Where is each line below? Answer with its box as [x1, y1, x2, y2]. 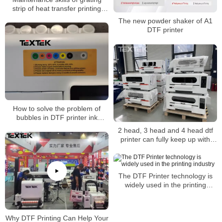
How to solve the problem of [13, 105, 101, 113]
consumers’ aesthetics [130, 144, 200, 153]
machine [43, 13, 70, 21]
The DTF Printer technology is [118, 172, 213, 180]
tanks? [46, 122, 67, 131]
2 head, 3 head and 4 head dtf [117, 126, 213, 135]
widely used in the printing [124, 181, 206, 189]
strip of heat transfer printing [12, 4, 101, 12]
